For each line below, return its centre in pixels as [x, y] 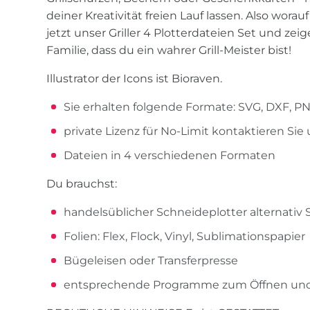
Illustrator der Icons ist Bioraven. [135, 79]
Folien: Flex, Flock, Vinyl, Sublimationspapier [185, 237]
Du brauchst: [82, 184]
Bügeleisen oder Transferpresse [151, 261]
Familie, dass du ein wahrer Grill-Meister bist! [169, 51]
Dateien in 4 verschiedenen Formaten [170, 156]
